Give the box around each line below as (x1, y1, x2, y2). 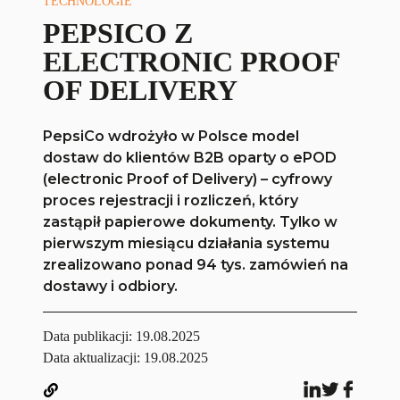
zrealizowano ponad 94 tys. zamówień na (43, 256, 349, 274)
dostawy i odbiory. (43, 278, 179, 296)
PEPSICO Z (43, 17, 194, 50)
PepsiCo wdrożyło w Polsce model (43, 128, 300, 146)
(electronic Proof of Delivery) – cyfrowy (43, 171, 333, 188)
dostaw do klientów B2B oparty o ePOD (43, 149, 337, 167)
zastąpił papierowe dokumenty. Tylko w (43, 213, 338, 231)
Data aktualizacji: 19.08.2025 (43, 350, 209, 366)
